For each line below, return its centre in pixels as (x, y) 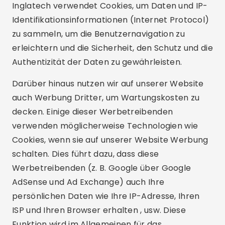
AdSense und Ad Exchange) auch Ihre (88, 182)
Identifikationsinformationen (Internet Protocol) (111, 20)
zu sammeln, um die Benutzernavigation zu (98, 34)
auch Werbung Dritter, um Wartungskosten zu (106, 98)
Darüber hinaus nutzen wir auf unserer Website (108, 84)
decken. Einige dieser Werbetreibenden (93, 112)
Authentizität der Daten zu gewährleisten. (97, 62)
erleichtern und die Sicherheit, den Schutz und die (113, 48)
